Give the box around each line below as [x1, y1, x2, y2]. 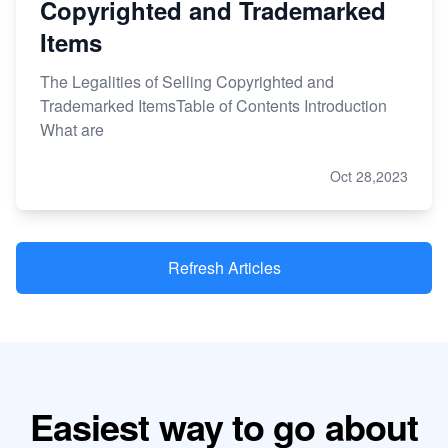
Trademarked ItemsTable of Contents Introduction [40, 93, 387, 117]
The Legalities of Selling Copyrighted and [40, 69, 334, 93]
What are [40, 117, 104, 141]
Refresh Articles [167, 255, 281, 279]
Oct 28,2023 [330, 165, 408, 186]
